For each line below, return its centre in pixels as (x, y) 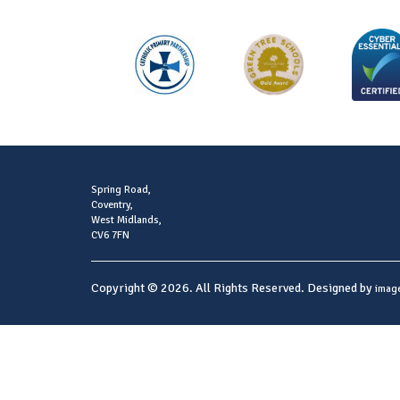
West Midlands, (126, 220)
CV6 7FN (110, 235)
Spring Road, (121, 189)
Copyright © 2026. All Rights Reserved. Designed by (233, 287)
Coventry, (112, 204)
